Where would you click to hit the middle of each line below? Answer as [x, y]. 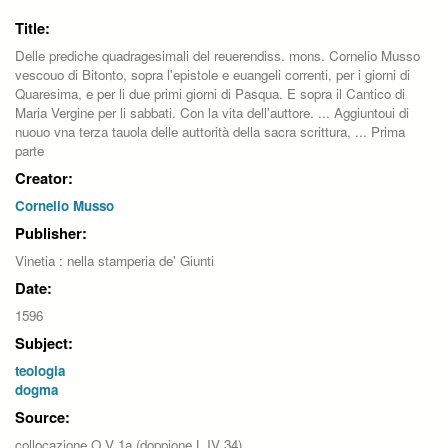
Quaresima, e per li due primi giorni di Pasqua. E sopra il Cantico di [210, 94]
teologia [40, 371]
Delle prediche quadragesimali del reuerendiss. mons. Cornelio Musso [217, 56]
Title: [32, 28]
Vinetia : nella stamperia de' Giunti [114, 261]
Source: [42, 417]
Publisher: [51, 233]
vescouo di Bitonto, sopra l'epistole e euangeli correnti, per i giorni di [212, 75]
